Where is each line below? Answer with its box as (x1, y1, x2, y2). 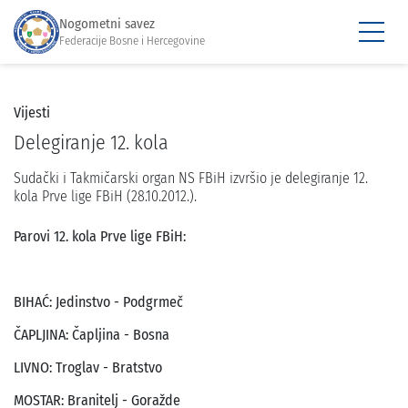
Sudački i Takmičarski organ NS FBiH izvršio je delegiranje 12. (14, 169, 368, 187)
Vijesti (14, 104, 50, 121)
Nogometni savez (59, 15, 155, 32)
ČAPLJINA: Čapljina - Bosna (14, 326, 169, 343)
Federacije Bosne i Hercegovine (59, 33, 205, 47)
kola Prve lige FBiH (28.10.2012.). (14, 188, 197, 205)
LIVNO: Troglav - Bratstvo (14, 359, 162, 376)
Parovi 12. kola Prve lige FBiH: (14, 228, 186, 245)
